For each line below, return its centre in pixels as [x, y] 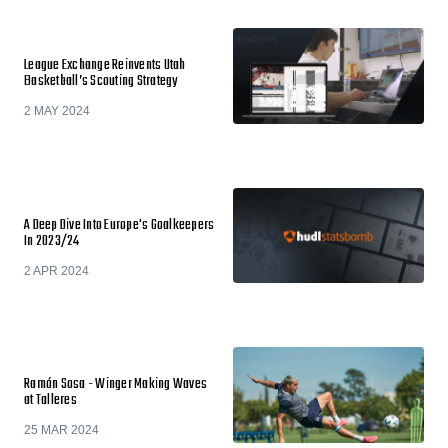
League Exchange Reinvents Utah [105, 65]
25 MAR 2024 [61, 430]
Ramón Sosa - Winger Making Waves [115, 384]
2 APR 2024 [56, 270]
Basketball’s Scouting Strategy [101, 81]
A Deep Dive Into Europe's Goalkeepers [119, 225]
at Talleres [50, 400]
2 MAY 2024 [57, 111]
